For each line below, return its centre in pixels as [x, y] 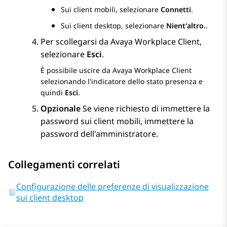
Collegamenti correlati [64, 165]
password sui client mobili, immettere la [117, 121]
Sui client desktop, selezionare [113, 26]
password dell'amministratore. [99, 134]
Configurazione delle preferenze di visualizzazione [112, 187]
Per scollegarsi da [75, 42]
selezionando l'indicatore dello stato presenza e [122, 82]
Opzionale [62, 109]
